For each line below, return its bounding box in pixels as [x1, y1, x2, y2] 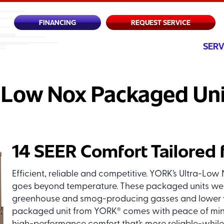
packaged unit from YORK [11, 207, 117, 217]
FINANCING [38, 17, 76, 27]
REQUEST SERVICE [130, 17, 190, 27]
